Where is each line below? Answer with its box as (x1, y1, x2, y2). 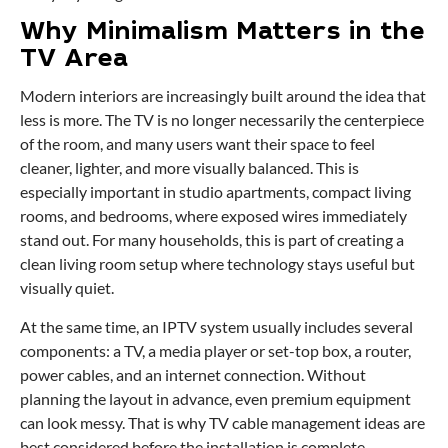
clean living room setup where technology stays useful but (20, 253, 415, 273)
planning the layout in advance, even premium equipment (20, 388, 411, 408)
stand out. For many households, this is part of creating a (20, 229, 404, 249)
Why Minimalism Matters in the (20, 20, 425, 46)
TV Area (20, 47, 128, 73)
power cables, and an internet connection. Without (20, 364, 366, 384)
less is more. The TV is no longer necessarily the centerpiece (20, 109, 424, 129)
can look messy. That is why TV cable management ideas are (20, 412, 425, 432)
